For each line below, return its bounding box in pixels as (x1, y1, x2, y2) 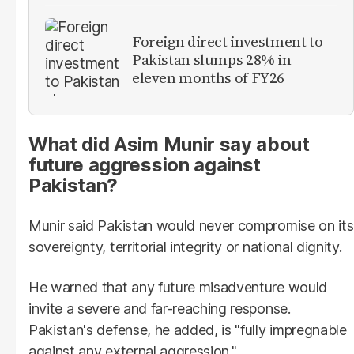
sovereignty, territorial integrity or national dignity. (28, 238, 342, 255)
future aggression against (28, 153, 261, 176)
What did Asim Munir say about (28, 132, 310, 156)
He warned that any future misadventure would (28, 278, 327, 296)
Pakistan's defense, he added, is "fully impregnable (28, 321, 347, 338)
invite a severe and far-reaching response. (28, 299, 291, 317)
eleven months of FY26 (132, 67, 285, 88)
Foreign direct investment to (132, 31, 323, 52)
